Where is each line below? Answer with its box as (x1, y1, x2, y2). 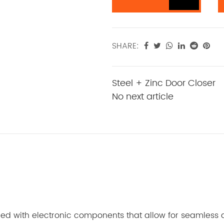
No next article (112, 89, 173, 104)
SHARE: (112, 39, 139, 52)
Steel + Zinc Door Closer (112, 75, 215, 90)
